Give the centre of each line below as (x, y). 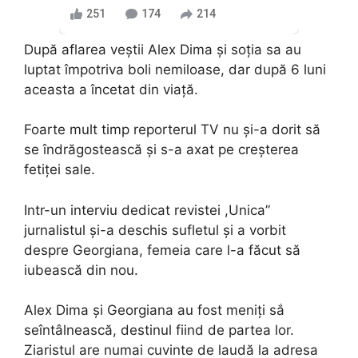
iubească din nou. (81, 270)
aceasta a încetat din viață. (111, 89)
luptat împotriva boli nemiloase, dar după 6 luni (175, 69)
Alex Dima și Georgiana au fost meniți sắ (154, 310)
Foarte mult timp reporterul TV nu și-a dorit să (172, 130)
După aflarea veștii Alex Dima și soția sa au (163, 49)
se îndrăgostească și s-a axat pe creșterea (161, 150)
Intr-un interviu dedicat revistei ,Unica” (147, 210)
